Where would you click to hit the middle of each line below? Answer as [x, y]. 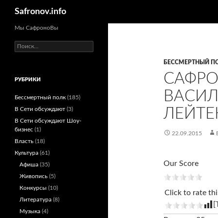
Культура [27, 153]
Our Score [181, 163]
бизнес [24, 129]
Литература [36, 200]
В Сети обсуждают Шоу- [48, 121]
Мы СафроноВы [36, 28]
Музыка [30, 211]
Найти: [23, 45]
